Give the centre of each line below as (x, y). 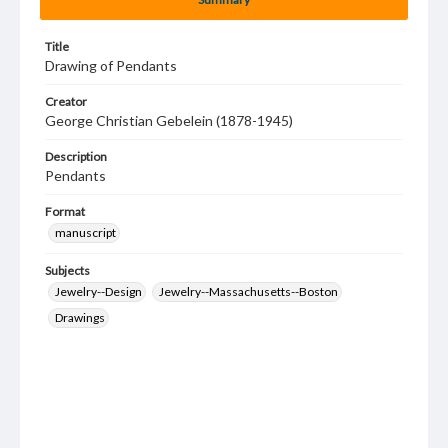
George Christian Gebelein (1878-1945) (169, 120)
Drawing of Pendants (111, 65)
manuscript (85, 232)
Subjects (67, 270)
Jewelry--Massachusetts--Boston (248, 291)
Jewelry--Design (98, 291)
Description (76, 156)
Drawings (80, 317)
